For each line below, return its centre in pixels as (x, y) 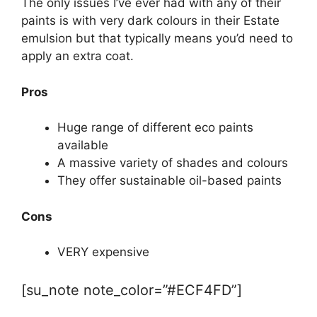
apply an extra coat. (77, 56)
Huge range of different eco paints (155, 127)
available (83, 145)
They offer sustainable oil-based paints (169, 180)
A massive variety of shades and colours (173, 163)
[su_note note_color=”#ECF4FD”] (132, 290)
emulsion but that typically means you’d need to (157, 38)
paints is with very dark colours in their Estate (150, 21)
